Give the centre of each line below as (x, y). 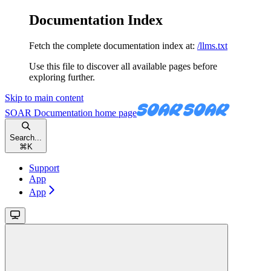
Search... (26, 137)
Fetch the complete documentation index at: (112, 45)
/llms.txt (212, 45)
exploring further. (62, 77)
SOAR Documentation (49, 113)
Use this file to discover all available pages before (123, 66)
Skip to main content (44, 97)
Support (44, 168)
